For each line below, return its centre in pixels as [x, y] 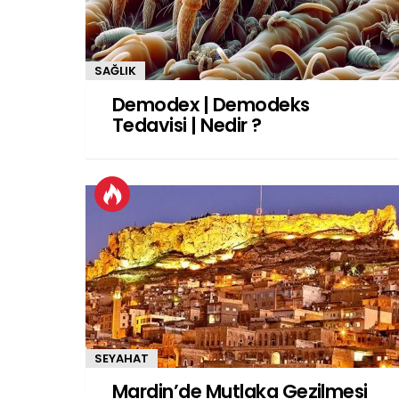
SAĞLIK [115, 71]
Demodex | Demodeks [211, 104]
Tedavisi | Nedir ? [187, 125]
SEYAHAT [122, 358]
